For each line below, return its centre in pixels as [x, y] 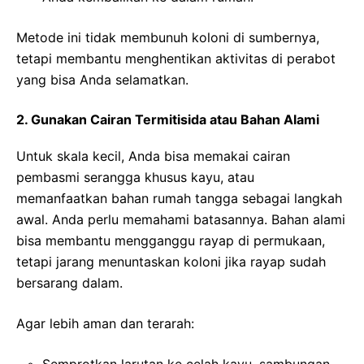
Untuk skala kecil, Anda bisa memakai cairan [153, 156]
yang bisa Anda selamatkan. [102, 79]
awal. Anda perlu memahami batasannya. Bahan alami [181, 219]
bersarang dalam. [69, 282]
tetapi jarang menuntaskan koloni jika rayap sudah [171, 261]
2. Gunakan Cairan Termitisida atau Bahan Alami [168, 119]
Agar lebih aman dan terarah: [105, 323]
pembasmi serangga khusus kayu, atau [135, 177]
